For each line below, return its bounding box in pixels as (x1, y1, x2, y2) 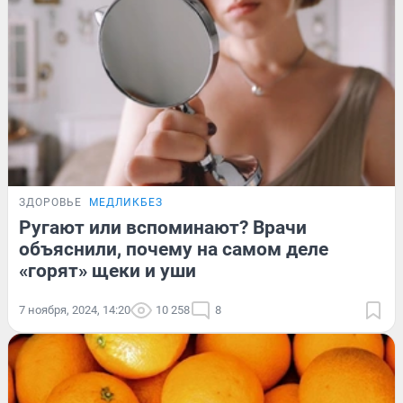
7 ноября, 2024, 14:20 (19, 302, 130, 317)
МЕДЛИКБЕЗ (89, 195, 163, 209)
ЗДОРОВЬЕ (19, 195, 82, 209)
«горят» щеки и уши (19, 259, 196, 282)
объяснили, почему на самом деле (19, 237, 328, 260)
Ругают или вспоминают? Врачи (19, 216, 307, 238)
